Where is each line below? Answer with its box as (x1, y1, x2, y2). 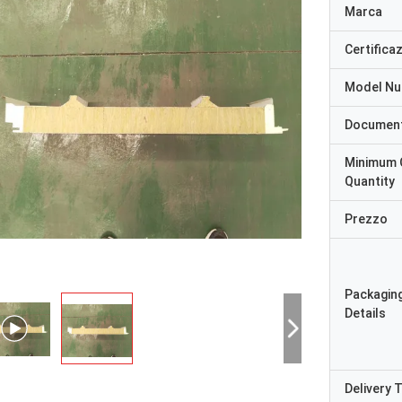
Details (345, 306, 386, 320)
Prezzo (345, 212, 388, 226)
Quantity (345, 174, 395, 188)
